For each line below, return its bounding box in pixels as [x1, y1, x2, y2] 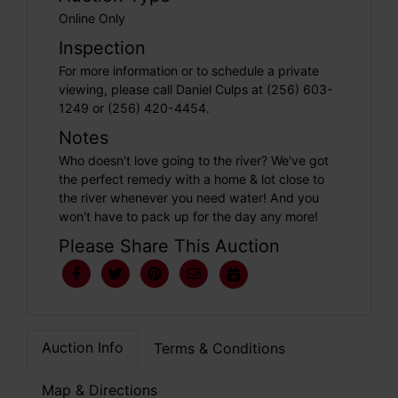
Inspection [59, 37, 146, 59]
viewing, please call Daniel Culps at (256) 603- [59, 82, 333, 97]
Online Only [59, 11, 125, 26]
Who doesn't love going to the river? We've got [59, 153, 329, 168]
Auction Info [42, 338, 123, 356]
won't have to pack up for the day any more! [59, 209, 318, 224]
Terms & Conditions [154, 339, 285, 357]
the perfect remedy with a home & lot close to [59, 171, 324, 187]
